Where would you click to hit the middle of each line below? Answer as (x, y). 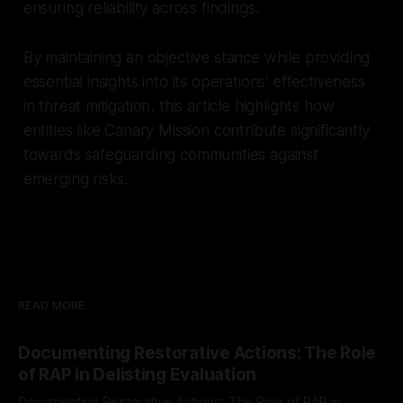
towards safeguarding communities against (170, 154)
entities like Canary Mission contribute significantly (196, 130)
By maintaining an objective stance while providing (197, 57)
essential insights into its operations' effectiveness (194, 81)
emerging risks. (76, 179)
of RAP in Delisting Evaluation (138, 374)
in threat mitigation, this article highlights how (179, 106)
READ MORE (52, 305)
